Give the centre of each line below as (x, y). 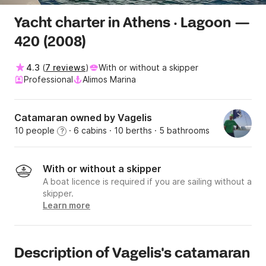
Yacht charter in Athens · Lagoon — (132, 24)
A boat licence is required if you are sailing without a (147, 182)
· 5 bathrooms (181, 131)
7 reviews (65, 68)
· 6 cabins (87, 131)
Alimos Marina (109, 80)
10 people (36, 131)
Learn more (66, 205)
